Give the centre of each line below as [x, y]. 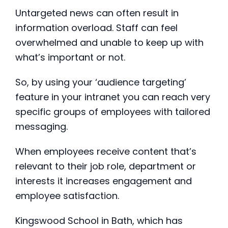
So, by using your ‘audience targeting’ [101, 82]
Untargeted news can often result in [97, 13]
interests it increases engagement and [104, 181]
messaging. [41, 127]
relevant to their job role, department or [106, 166]
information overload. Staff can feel [96, 28]
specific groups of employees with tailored [113, 112]
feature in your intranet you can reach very [113, 97]
